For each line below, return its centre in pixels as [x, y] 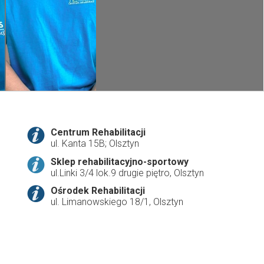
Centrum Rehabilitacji [98, 132]
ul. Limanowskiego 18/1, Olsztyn [117, 202]
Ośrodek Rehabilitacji [98, 191]
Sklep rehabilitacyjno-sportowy [119, 161]
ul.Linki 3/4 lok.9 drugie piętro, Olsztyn [127, 173]
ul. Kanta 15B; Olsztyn [95, 143]
